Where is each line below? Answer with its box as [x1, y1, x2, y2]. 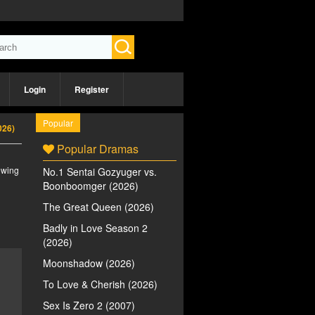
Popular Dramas [54, 141, 139, 157]
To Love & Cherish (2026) [43, 277, 157, 291]
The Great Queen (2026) [43, 200, 154, 214]
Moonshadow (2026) [43, 256, 135, 270]
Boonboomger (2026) [43, 179, 139, 193]
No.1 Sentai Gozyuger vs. [43, 165, 157, 179]
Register [75, 83, 109, 96]
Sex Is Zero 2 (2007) [43, 298, 135, 312]
